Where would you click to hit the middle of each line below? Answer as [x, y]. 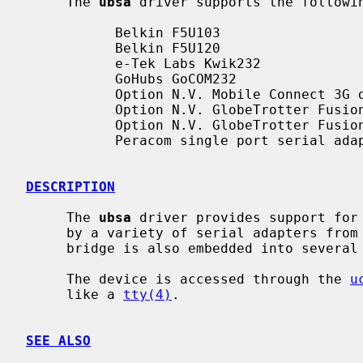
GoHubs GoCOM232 [70, 79]
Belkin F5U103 [70, 32]
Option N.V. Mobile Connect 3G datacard [70, 94]
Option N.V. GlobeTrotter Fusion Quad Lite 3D [70, 125]
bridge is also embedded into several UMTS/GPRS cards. [46, 248]
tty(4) [147, 294]
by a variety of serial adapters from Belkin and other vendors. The [46, 233]
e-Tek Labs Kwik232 [70, 63]
